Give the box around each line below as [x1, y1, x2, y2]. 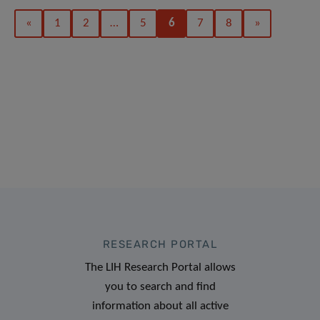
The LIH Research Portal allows [84, 261, 236, 274]
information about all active [91, 300, 229, 313]
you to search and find [104, 281, 216, 294]
